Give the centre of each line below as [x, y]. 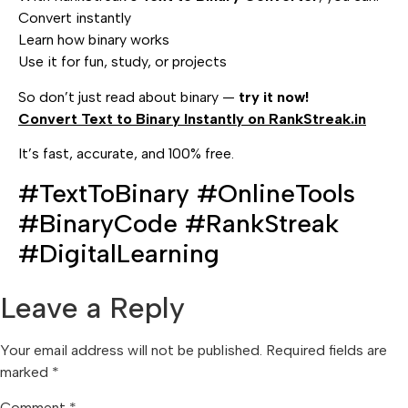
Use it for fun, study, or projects [122, 62]
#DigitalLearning [119, 253]
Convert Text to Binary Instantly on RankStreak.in [192, 118]
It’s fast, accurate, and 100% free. [126, 154]
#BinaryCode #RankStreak [178, 223]
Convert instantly [75, 18]
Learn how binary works [94, 40]
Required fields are [326, 350]
